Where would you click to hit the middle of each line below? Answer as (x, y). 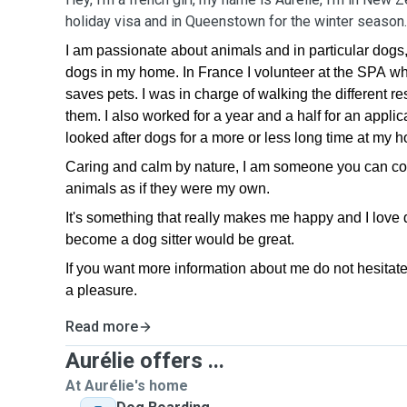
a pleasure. (101, 290)
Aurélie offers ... (145, 361)
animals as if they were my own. (168, 189)
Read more (102, 327)
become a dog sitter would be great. (180, 239)
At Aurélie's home (127, 386)
